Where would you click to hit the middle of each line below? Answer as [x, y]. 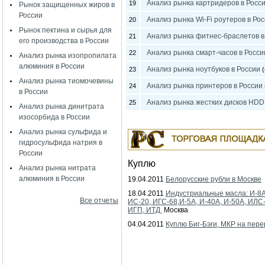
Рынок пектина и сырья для [65, 30]
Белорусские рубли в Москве [214, 179]
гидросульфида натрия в [61, 143]
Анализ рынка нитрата [57, 168]
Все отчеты [99, 201]
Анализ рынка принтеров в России [205, 86]
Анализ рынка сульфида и [63, 132]
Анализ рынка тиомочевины [66, 81]
